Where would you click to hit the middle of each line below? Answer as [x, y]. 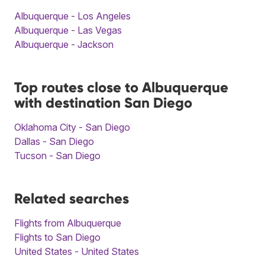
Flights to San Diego [57, 237]
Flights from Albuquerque [68, 223]
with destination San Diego [103, 102]
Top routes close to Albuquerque [121, 87]
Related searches [72, 198]
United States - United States [77, 251]
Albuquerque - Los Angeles [72, 16]
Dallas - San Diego [54, 141]
